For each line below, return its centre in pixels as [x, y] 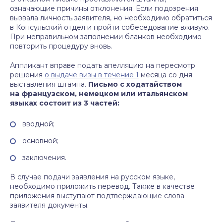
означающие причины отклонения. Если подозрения [104, 8]
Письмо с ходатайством [135, 84]
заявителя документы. [49, 205]
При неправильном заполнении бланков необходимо [106, 37]
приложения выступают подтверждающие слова [97, 196]
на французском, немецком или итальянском [99, 94]
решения [27, 75]
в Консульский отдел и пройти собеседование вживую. [110, 27]
